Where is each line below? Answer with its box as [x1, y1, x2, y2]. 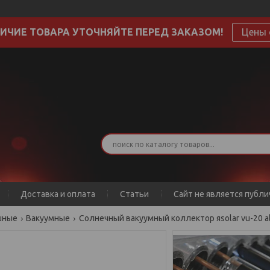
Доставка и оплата [20, 189, 95, 199]
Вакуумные [26, 213, 71, 223]
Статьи [120, 189, 149, 199]
